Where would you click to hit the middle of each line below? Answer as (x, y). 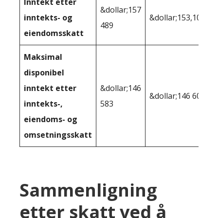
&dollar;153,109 (177, 17)
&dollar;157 (121, 9)
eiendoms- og (51, 119)
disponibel (44, 72)
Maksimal (43, 57)
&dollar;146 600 (177, 96)
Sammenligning (88, 190)
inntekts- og (48, 17)
